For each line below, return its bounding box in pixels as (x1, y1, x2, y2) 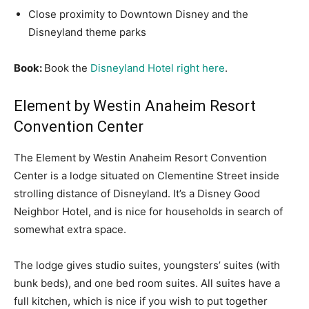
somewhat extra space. (14, 223, 126, 237)
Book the (44, 61, 90, 75)
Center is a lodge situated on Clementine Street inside (14, 169, 279, 183)
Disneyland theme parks (28, 26, 146, 39)
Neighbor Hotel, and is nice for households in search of (14, 205, 283, 219)
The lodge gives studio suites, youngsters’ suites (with (14, 259, 280, 272)
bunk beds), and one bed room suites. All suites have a (14, 277, 280, 290)
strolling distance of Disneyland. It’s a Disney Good (14, 187, 260, 201)
